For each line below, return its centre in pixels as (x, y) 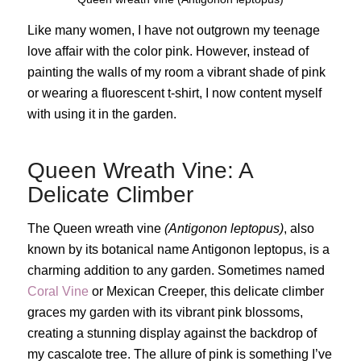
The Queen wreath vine (95, 229)
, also (299, 229)
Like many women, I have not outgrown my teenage (173, 31)
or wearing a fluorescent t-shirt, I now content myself (174, 93)
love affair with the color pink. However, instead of (168, 52)
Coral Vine (59, 292)
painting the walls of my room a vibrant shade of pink (176, 73)
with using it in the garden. (102, 114)
